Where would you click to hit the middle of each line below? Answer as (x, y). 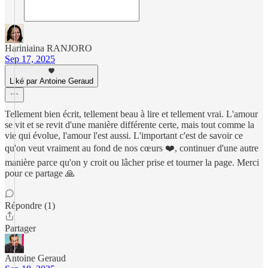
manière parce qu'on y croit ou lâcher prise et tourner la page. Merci (132, 162)
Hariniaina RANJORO (48, 48)
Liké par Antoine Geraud (51, 81)
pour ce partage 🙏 (40, 173)
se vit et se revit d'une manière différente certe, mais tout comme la (130, 125)
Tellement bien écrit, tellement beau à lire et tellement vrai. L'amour (131, 114)
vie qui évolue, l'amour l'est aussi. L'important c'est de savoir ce (124, 135)
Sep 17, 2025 (30, 59)
